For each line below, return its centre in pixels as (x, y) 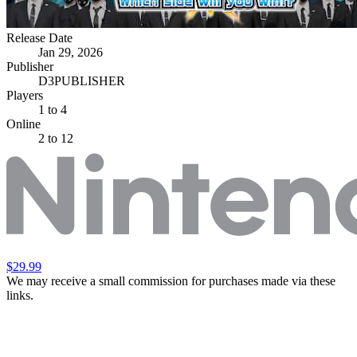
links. (20, 295)
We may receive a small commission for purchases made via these (171, 280)
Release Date (39, 37)
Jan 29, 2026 (71, 52)
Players (25, 95)
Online (24, 124)
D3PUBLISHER (82, 80)
